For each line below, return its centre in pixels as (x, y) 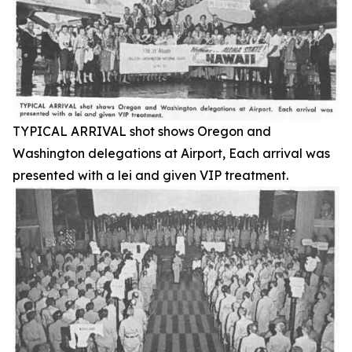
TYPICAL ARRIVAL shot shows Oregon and (142, 132)
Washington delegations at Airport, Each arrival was (171, 154)
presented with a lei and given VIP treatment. (150, 176)
